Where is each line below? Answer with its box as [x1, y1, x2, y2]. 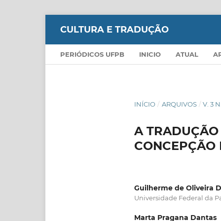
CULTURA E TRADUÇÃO [60, 24, 169, 35]
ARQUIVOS [161, 100, 197, 108]
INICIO [139, 50, 161, 58]
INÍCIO [134, 100, 155, 108]
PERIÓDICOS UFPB [60, 50, 124, 58]
